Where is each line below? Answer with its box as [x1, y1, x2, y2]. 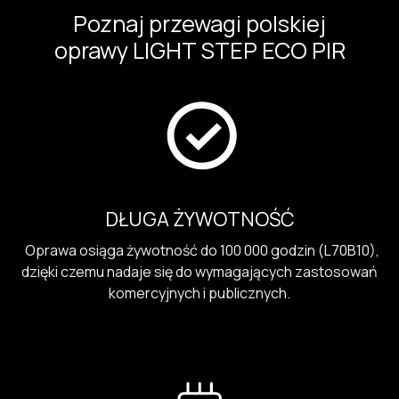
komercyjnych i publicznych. [109, 282, 290, 303]
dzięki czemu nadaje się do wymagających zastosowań [21, 261, 378, 281]
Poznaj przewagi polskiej [73, 8, 326, 40]
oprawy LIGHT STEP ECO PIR [53, 35, 346, 67]
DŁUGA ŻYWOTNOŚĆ [104, 205, 295, 232]
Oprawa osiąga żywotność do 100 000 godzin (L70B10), [20, 240, 379, 260]
